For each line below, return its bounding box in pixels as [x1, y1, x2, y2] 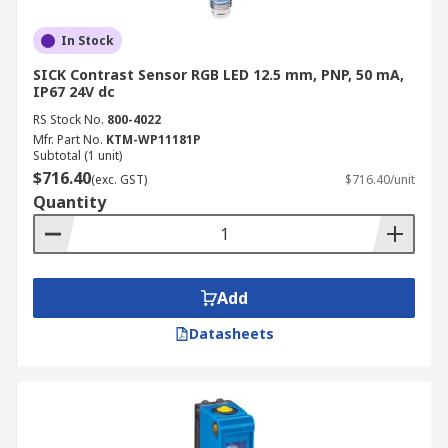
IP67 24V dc [33, 82, 115, 101]
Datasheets [188, 324, 274, 343]
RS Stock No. [33, 111, 104, 128]
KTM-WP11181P [106, 131, 201, 148]
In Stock [61, 32, 114, 49]
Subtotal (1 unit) [33, 147, 122, 164]
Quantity [33, 191, 106, 213]
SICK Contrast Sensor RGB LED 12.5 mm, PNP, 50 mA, [33, 65, 404, 84]
